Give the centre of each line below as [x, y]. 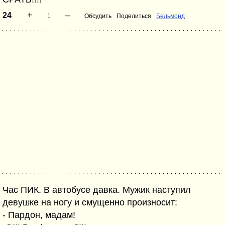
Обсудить [98, 16]
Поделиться [134, 16]
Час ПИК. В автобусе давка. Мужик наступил [97, 190]
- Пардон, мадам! [39, 215]
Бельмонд [171, 16]
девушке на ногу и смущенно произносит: [90, 202]
